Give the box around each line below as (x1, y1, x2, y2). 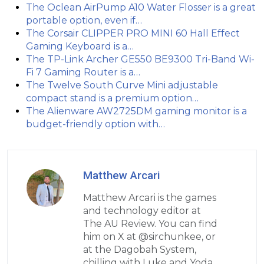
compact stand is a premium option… (26, 93, 199, 104)
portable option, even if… (26, 15, 142, 27)
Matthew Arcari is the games (83, 192, 216, 204)
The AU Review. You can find (83, 218, 217, 230)
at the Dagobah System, (83, 244, 196, 256)
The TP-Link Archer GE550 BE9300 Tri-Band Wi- (26, 54, 255, 65)
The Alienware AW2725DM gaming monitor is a (26, 105, 247, 117)
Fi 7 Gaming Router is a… (26, 67, 140, 78)
